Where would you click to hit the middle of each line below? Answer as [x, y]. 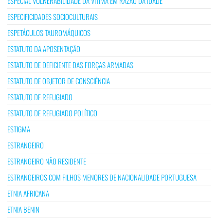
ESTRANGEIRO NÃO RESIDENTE [47, 161]
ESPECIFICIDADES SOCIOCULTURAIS [53, 16]
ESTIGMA [19, 129]
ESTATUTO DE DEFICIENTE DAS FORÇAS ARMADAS [70, 64]
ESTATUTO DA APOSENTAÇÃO [44, 48]
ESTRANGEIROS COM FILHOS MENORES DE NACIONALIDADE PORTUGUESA [102, 177]
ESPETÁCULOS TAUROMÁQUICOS [49, 32]
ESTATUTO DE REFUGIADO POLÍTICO [52, 113]
